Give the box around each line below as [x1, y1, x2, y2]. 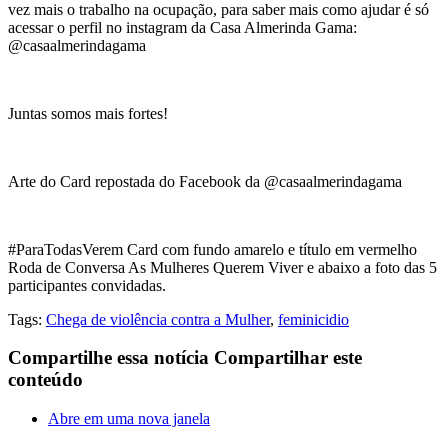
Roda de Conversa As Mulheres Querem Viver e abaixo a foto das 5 [8, 258, 437, 276]
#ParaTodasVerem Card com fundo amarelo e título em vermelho [8, 240, 417, 258]
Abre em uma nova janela [48, 409, 210, 427]
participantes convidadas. [8, 276, 166, 294]
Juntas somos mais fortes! [8, 104, 168, 122]
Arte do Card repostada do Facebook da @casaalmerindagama [8, 172, 402, 190]
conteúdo [8, 369, 83, 391]
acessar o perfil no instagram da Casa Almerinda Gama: [8, 18, 357, 36]
